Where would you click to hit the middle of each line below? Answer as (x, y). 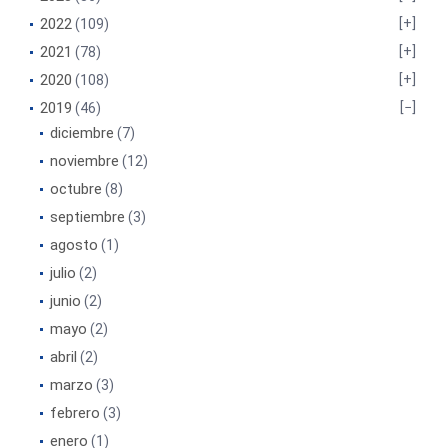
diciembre (82, 132)
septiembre (87, 216)
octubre (76, 188)
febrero (75, 412)
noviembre (84, 160)
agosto (74, 244)
